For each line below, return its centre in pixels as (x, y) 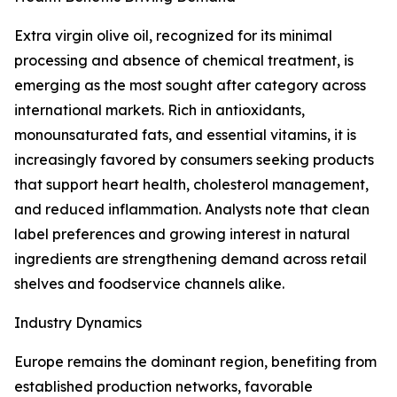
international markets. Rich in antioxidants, (160, 110)
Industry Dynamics (78, 323)
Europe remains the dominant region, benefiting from (195, 362)
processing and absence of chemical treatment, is (184, 61)
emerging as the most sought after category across (190, 86)
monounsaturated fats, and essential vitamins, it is (185, 135)
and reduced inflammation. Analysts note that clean (192, 210)
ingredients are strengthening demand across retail (191, 259)
